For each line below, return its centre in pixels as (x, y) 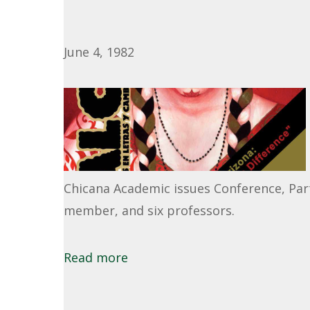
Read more (96, 257)
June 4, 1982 (99, 52)
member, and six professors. (149, 210)
